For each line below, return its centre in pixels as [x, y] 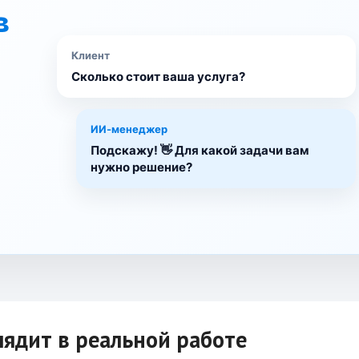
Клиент [91, 56]
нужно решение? [142, 167]
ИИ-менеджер [129, 129]
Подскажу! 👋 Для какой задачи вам [200, 151]
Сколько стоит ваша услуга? [159, 77]
